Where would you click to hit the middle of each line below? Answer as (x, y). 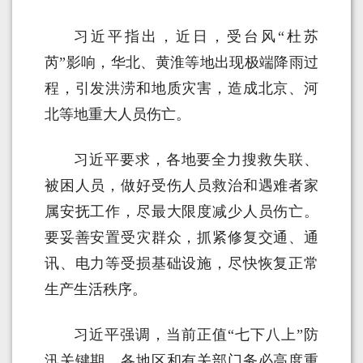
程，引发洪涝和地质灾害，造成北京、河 (181, 89)
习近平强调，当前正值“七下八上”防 (196, 335)
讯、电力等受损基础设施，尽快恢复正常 (181, 264)
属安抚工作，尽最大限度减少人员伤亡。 (181, 212)
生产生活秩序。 (96, 290)
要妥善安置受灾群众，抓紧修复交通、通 (181, 238)
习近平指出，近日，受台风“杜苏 (196, 37)
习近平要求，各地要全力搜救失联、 (196, 160)
